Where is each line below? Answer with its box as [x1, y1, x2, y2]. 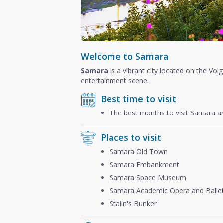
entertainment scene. [81, 75, 149, 85]
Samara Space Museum [110, 172, 188, 182]
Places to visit [101, 131, 161, 143]
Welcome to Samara [81, 50, 169, 62]
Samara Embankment [110, 159, 179, 169]
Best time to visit [101, 92, 176, 105]
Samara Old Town [110, 146, 168, 156]
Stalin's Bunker [110, 198, 157, 208]
